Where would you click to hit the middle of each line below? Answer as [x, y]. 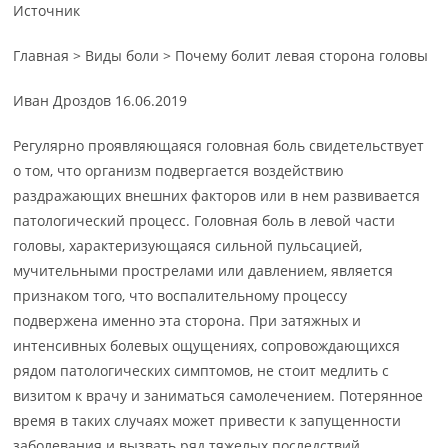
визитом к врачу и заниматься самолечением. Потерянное [218, 395]
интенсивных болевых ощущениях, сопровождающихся [207, 345]
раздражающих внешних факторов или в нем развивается [217, 195]
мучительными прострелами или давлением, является [203, 270]
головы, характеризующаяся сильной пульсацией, [188, 245]
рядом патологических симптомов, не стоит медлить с [201, 370]
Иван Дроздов [64, 100]
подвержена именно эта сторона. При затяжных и [187, 320]
